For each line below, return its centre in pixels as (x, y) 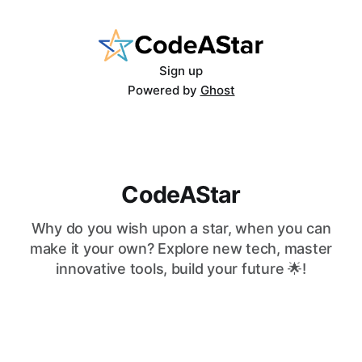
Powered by (164, 90)
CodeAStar (181, 195)
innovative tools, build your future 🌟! (181, 269)
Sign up (181, 71)
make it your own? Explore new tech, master (181, 249)
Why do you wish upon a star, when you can (181, 229)
